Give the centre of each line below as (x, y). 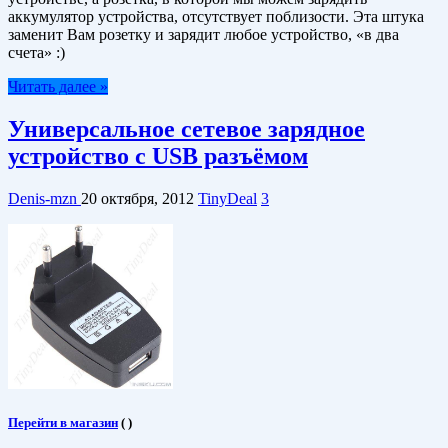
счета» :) (36, 52)
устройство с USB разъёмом (158, 155)
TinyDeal (227, 198)
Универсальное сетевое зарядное (186, 128)
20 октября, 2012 (137, 198)
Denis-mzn (44, 198)
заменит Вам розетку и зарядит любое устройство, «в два (203, 34)
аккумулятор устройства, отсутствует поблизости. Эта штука (216, 16)
